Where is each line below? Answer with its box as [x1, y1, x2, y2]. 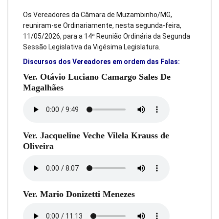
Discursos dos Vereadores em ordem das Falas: [23, 58, 180, 66]
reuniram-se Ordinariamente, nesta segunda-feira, [23, 21, 181, 29]
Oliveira [23, 141, 54, 151]
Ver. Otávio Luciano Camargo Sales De [23, 72, 171, 82]
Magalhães [23, 83, 64, 93]
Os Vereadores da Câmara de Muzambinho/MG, [23, 10, 172, 19]
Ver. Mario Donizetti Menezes [23, 189, 135, 199]
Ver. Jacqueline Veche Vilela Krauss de [23, 130, 169, 140]
